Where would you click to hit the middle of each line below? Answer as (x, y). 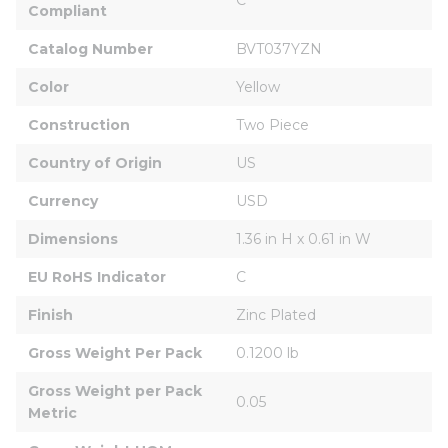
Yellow (258, 86)
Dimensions (73, 238)
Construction (79, 124)
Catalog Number (90, 48)
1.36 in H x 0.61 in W (303, 238)
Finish (50, 314)
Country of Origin (95, 162)
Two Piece (272, 124)
